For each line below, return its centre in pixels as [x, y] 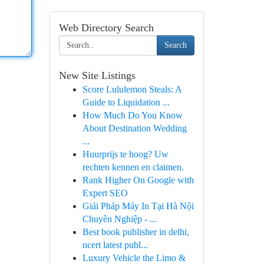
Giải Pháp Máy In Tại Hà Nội [138, 206]
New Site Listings [97, 75]
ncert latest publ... [115, 245]
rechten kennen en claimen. [133, 167]
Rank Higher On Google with [138, 180]
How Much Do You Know [132, 115]
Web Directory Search [106, 28]
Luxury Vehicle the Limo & [134, 258]
